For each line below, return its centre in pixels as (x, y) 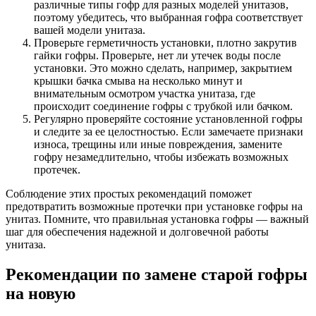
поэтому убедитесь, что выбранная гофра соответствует (168, 17)
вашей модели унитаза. (90, 30)
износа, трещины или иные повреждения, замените (158, 144)
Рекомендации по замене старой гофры (157, 274)
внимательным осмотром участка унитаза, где (145, 93)
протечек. (57, 169)
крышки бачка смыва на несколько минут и (138, 80)
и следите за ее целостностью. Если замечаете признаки (169, 131)
